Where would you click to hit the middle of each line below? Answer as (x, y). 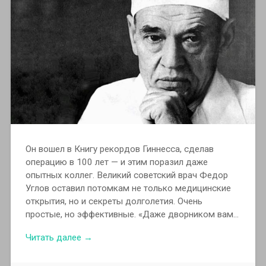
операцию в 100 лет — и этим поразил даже (116, 162)
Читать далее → (59, 237)
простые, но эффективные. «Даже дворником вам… (132, 215)
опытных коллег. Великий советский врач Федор (126, 175)
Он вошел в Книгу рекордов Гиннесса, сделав (119, 149)
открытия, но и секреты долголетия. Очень (114, 202)
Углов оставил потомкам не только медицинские (128, 189)
